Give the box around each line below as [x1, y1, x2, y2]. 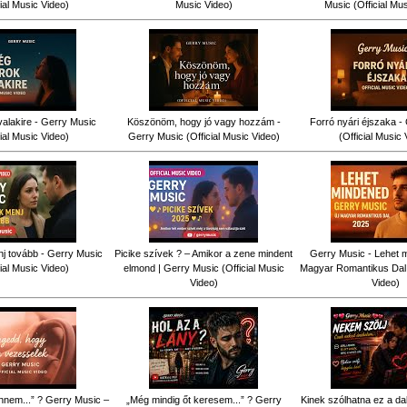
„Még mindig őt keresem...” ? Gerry [125, 393, 282, 405]
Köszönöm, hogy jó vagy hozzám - [126, 115, 281, 127]
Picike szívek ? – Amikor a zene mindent [114, 247, 293, 259]
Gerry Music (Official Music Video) [127, 130, 280, 142]
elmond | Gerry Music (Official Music [123, 262, 284, 273]
